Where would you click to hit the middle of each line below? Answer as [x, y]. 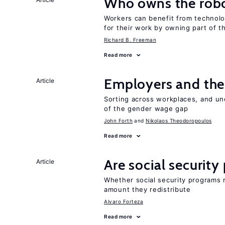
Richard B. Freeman [130, 40]
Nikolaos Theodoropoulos [179, 121]
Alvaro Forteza [124, 201]
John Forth [118, 121]
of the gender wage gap [146, 108]
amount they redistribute [147, 189]
